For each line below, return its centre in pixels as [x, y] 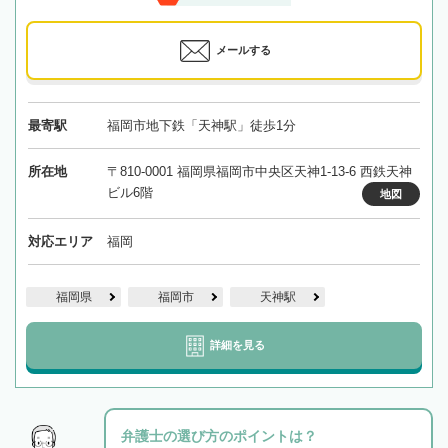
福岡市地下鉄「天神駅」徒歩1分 [201, 125]
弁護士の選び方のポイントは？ [219, 435]
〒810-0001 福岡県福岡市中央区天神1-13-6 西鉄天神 [259, 171]
